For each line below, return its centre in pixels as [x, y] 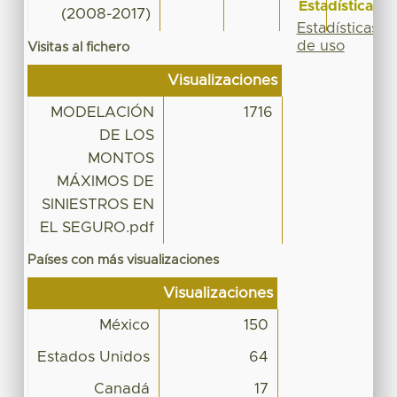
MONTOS [121, 158]
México [124, 325]
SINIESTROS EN [97, 204]
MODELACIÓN [102, 112]
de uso [320, 46]
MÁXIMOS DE [105, 181]
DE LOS [126, 135]
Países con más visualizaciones [123, 260]
